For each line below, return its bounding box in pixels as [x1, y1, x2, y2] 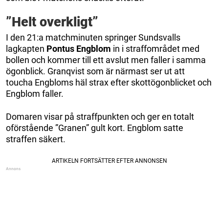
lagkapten [6, 43, 46, 54]
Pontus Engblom [46, 43, 111, 54]
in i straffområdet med [111, 43, 199, 54]
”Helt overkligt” [6, 14, 98, 30]
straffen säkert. [6, 133, 66, 144]
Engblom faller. [6, 88, 64, 99]
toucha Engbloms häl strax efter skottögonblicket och [6, 77, 212, 88]
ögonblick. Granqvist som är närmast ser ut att [6, 66, 185, 76]
